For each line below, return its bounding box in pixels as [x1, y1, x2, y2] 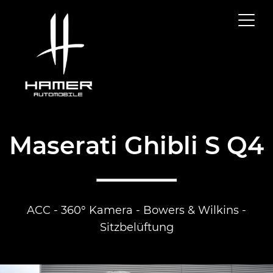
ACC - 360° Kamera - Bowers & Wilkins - [27, 202, 246, 217]
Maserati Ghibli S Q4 [9, 128, 264, 161]
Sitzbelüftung [99, 219, 174, 234]
